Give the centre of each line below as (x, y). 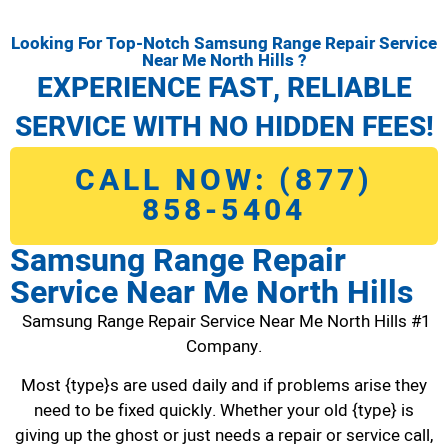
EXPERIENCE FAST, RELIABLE (224, 88)
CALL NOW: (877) (224, 180)
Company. (224, 346)
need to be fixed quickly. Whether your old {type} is (224, 411)
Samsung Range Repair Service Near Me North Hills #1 (224, 321)
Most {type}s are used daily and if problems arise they (224, 386)
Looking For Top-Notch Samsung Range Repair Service (224, 43)
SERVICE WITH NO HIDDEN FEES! (224, 127)
